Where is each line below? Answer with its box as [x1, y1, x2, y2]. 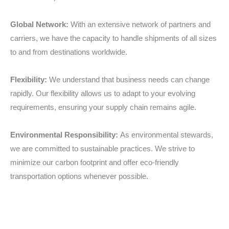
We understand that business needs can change [49, 75, 210, 84]
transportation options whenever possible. [10, 172, 148, 180]
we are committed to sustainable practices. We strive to [10, 144, 195, 153]
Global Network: [10, 20, 68, 29]
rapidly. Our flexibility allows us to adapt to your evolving [10, 89, 195, 98]
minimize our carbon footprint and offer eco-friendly [10, 158, 179, 167]
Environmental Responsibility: [10, 130, 120, 139]
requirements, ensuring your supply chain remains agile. [10, 103, 196, 111]
